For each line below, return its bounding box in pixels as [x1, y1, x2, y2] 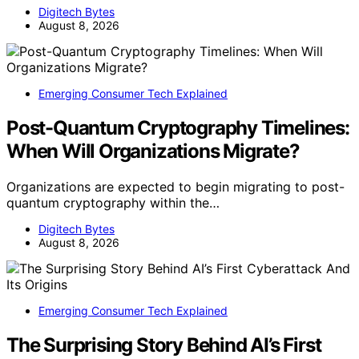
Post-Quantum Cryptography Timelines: [6, 116, 349, 140]
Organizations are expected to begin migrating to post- [6, 178, 345, 195]
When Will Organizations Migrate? [6, 139, 300, 163]
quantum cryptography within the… [6, 194, 220, 211]
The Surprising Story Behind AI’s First [6, 333, 321, 357]
